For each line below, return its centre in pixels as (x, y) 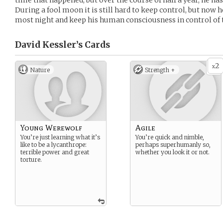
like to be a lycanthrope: (54, 145)
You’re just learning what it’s (60, 137)
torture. (31, 160)
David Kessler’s (49, 45)
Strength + (160, 70)
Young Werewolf (51, 128)
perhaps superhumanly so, (173, 145)
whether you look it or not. (172, 152)
